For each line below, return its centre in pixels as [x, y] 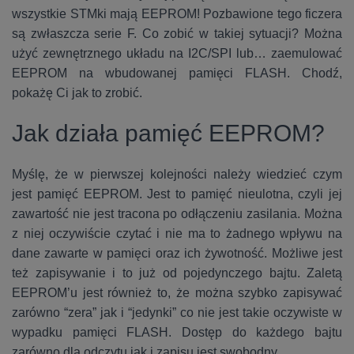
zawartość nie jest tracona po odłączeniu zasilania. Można [177, 214]
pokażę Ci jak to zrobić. [77, 93]
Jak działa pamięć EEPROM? [168, 133]
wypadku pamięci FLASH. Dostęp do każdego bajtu [177, 332]
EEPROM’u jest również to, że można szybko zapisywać [177, 293]
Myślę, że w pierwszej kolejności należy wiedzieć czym [177, 174]
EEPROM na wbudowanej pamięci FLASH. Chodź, [177, 73]
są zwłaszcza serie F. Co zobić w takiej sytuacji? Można [177, 34]
